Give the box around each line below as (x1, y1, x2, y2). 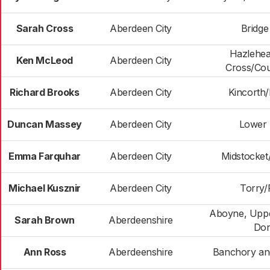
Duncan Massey (7, 118, 82, 130)
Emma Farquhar (8, 150, 81, 162)
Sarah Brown (14, 214, 75, 226)
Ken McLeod (16, 54, 73, 66)
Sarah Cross (16, 22, 74, 34)
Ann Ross (23, 246, 66, 258)
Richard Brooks (10, 86, 80, 98)
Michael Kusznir (8, 182, 81, 194)
